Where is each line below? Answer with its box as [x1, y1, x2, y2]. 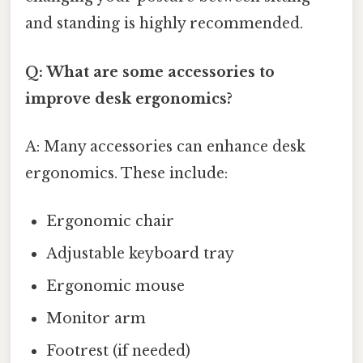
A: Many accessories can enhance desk [25, 137, 305, 156]
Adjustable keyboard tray [46, 245, 235, 263]
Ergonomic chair [46, 212, 175, 231]
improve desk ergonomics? [25, 89, 233, 108]
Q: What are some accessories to [25, 62, 275, 81]
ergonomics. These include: [25, 164, 228, 182]
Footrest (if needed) [46, 342, 191, 361]
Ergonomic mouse [46, 277, 186, 296]
